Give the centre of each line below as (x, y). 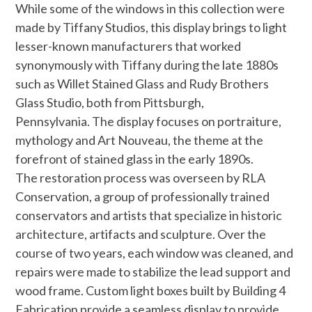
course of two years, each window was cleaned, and (155, 253)
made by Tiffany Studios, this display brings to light (151, 28)
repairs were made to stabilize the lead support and (153, 272)
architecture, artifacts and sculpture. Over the (141, 234)
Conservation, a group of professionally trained (143, 197)
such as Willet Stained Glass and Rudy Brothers (142, 84)
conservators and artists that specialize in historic (149, 216)
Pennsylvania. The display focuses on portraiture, (149, 122)
